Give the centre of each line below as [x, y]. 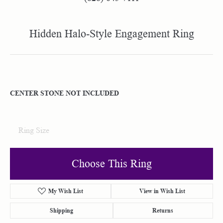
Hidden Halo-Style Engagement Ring [111, 33]
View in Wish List [162, 191]
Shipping [61, 210]
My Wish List [66, 191]
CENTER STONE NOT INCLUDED [64, 93]
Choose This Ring [111, 163]
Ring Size [34, 130]
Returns [163, 210]
